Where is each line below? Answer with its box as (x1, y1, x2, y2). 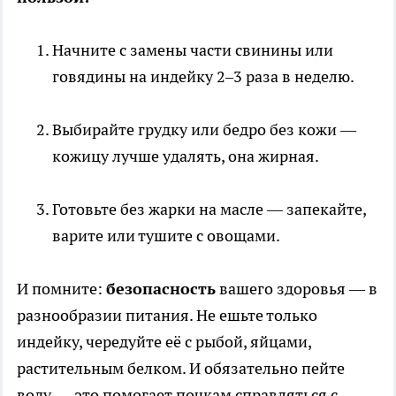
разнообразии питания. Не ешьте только (17, 305, 317, 326)
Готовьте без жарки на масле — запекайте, (52, 199, 366, 220)
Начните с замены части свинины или (52, 40, 333, 61)
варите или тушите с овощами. (52, 225, 280, 247)
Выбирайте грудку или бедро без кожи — (52, 119, 356, 141)
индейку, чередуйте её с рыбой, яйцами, (17, 331, 311, 353)
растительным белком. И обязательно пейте (17, 358, 345, 379)
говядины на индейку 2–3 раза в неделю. (52, 66, 354, 88)
